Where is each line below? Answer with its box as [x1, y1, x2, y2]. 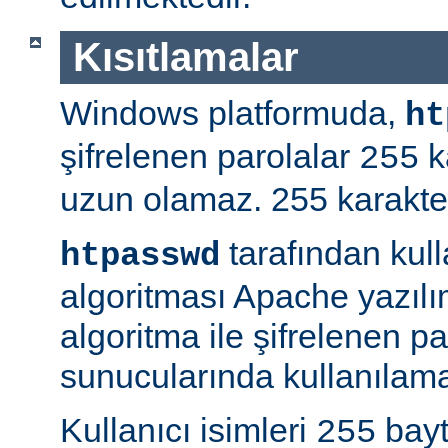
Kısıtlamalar [72, 35, 299, 80]
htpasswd [60, 236, 220, 275]
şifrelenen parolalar [60, 136, 359, 175]
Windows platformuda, [60, 93, 405, 132]
